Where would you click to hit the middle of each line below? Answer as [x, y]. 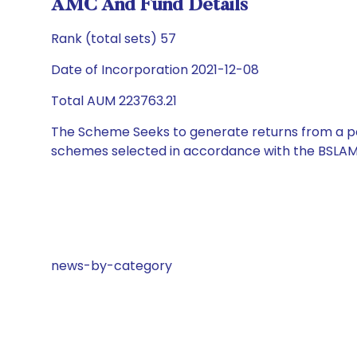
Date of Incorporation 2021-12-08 [155, 70]
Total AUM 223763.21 [114, 101]
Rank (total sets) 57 [114, 39]
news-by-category [112, 266]
